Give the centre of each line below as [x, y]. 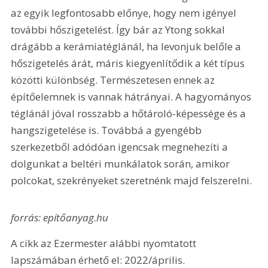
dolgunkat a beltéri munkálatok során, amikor [122, 164]
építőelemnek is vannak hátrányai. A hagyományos [133, 97]
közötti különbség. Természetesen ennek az [114, 80]
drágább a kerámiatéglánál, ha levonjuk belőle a [127, 47]
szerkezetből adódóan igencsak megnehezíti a [121, 147]
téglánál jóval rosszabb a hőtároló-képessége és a [130, 114]
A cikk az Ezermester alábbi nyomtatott [105, 243]
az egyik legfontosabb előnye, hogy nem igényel [125, 13]
